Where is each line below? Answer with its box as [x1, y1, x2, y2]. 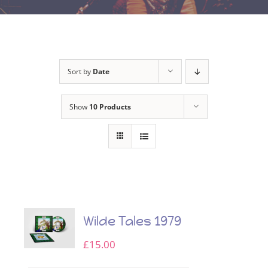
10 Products [89, 101, 131, 112]
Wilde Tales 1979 [83, 212, 182, 229]
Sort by [68, 66, 93, 77]
